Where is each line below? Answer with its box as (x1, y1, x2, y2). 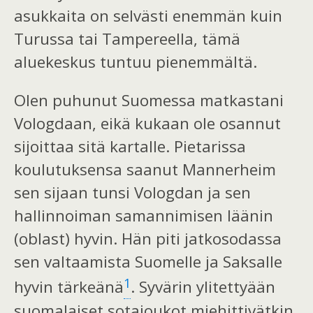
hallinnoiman (14, 205, 115, 227)
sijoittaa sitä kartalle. (14, 136, 174, 158)
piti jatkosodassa (152, 228, 282, 250)
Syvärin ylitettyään (139, 276, 275, 298)
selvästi (113, 4, 173, 27)
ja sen (208, 182, 251, 204)
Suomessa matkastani (117, 89, 284, 112)
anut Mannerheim (143, 159, 276, 181)
